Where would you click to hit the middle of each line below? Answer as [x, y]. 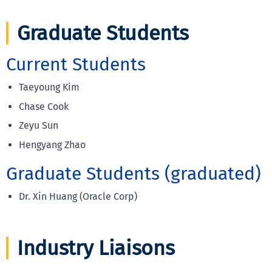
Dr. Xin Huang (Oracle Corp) [78, 196]
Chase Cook [43, 106]
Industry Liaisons [96, 248]
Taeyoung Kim [49, 87]
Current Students [76, 65]
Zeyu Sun [38, 126]
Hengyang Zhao [52, 144]
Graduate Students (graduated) [134, 173]
